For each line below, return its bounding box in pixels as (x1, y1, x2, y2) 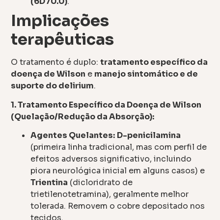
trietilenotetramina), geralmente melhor (30, 189, 189, 200)
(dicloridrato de (68, 177, 133, 188)
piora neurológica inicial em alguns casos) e (30, 165, 205, 176)
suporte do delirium (11, 81, 94, 91)
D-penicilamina (117, 130, 181, 141)
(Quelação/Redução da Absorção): (11, 111, 155, 122)
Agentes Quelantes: (30, 130, 115, 141)
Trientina (30, 177, 68, 188)
